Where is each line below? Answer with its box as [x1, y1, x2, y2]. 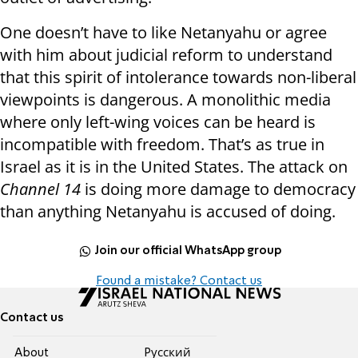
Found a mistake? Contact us [96, 275, 262, 288]
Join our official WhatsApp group [94, 245, 282, 257]
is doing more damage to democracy [81, 178, 356, 201]
